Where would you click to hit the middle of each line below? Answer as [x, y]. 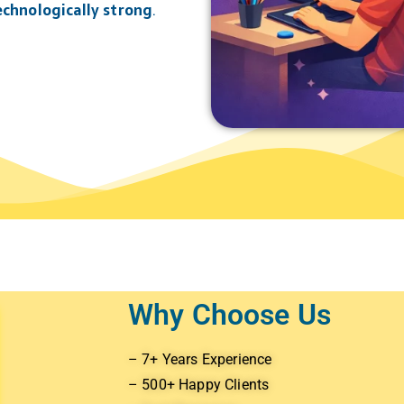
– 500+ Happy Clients [199, 385]
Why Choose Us [230, 315]
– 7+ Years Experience [200, 359]
